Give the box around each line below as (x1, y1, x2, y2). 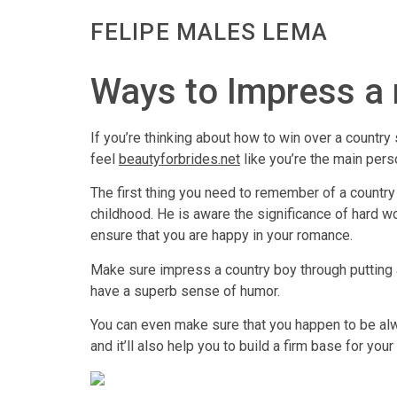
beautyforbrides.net (119, 151, 240, 167)
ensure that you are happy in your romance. (90, 227, 353, 245)
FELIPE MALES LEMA (90, 19, 328, 45)
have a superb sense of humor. (90, 282, 280, 300)
